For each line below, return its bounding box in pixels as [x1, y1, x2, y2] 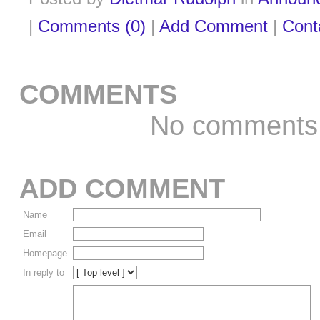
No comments [149, 110, 318, 141]
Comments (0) [38, 16, 146, 36]
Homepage [23, 248, 67, 259]
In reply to [23, 267, 64, 279]
